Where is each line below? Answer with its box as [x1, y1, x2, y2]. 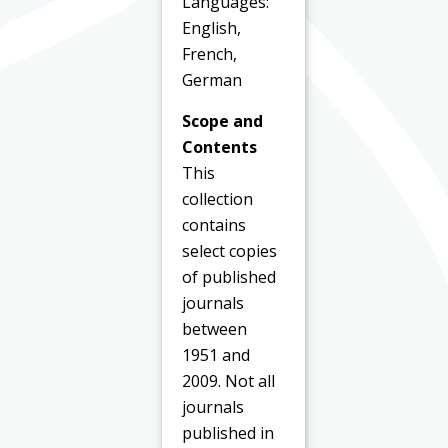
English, [182, 17, 242, 40]
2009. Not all [182, 369, 276, 392]
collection [182, 187, 254, 210]
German [182, 69, 243, 92]
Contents [182, 135, 258, 158]
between [182, 317, 248, 340]
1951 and [182, 343, 251, 366]
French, [182, 43, 238, 66]
